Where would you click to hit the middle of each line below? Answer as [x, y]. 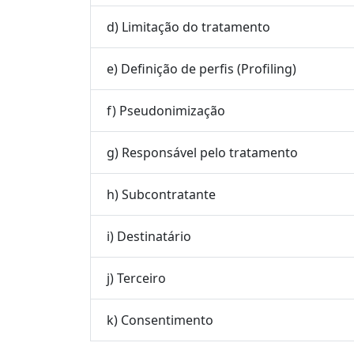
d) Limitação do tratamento [188, 26]
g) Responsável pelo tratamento [202, 152]
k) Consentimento [160, 320]
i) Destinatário [149, 236]
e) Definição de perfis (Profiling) [201, 68]
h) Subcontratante [161, 194]
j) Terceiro [136, 278]
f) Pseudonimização [166, 110]
